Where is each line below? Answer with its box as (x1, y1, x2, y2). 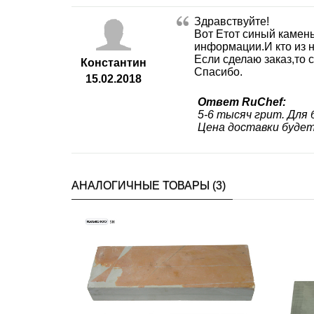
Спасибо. (194, 65, 243, 78)
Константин (81, 56, 146, 69)
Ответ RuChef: (198, 95, 286, 108)
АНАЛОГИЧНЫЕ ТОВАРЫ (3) (71, 179, 226, 191)
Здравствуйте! (194, 15, 269, 27)
